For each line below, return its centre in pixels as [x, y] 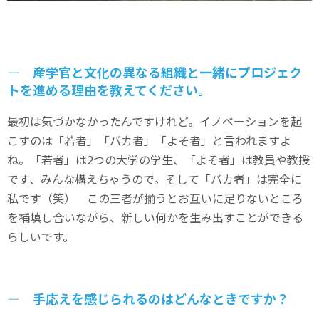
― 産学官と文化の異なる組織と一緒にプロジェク [155, 72]
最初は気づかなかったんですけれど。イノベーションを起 [155, 121]
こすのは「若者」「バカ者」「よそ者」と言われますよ [149, 141]
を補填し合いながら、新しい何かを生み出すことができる [155, 218]
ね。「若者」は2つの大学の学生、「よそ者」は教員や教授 [158, 160]
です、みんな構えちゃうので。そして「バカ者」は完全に [155, 179]
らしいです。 [41, 237]
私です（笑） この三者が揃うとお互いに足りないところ [155, 198]
